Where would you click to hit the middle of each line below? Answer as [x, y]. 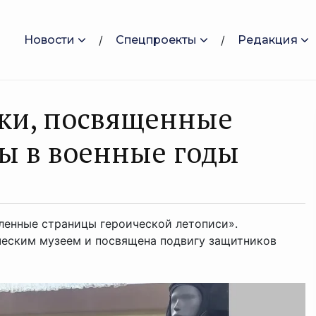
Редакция [268, 39]
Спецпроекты [156, 39]
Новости [49, 39]
